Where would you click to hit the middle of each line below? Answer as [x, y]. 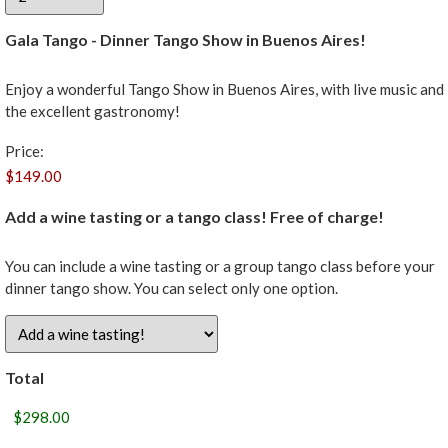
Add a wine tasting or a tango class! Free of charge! [194, 217]
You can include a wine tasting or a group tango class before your [220, 266]
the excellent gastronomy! [92, 111]
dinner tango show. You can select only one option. [171, 288]
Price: [24, 150]
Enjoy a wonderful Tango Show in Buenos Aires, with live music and [224, 89]
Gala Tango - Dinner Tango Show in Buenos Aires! [185, 40]
